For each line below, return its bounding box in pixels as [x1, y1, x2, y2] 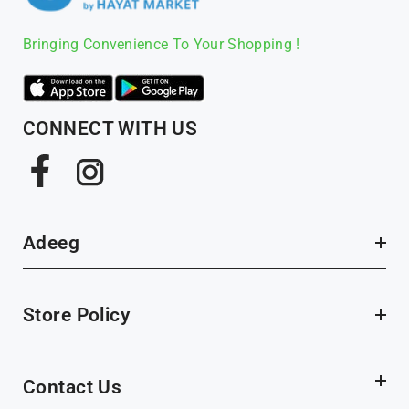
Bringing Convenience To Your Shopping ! [23, 35, 300, 53]
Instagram [104, 155, 160, 170]
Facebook [56, 155, 110, 170]
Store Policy [23, 303, 131, 326]
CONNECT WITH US [23, 117, 198, 140]
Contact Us [23, 375, 122, 398]
